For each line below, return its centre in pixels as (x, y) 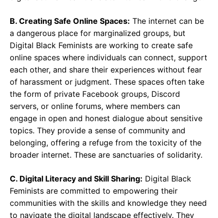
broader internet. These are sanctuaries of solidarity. (106, 155)
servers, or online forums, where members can (95, 106)
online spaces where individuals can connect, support (109, 57)
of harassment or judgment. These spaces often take (107, 82)
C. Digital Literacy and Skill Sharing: (76, 179)
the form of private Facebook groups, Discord (95, 94)
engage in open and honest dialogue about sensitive (106, 118)
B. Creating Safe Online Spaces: (70, 21)
